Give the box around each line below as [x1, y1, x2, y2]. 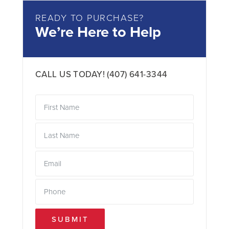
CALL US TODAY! [35, 68, 107, 80]
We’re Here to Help [35, 22, 161, 41]
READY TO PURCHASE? [35, 12, 144, 24]
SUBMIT [52, 215, 89, 224]
